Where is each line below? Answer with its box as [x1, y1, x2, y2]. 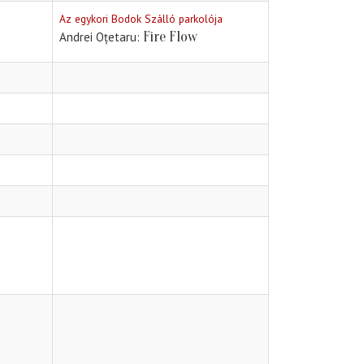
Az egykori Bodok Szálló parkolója [59, 11, 223, 27]
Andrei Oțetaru [59, 29, 136, 45]
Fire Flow [143, 28, 197, 46]
